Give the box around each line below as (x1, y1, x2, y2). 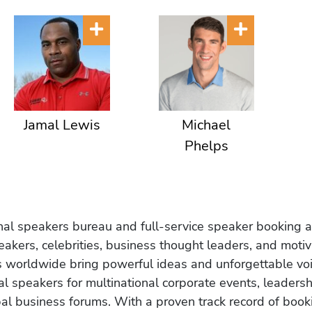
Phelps (184, 136, 228, 156)
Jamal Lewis (23, 116, 100, 135)
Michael (182, 116, 231, 135)
